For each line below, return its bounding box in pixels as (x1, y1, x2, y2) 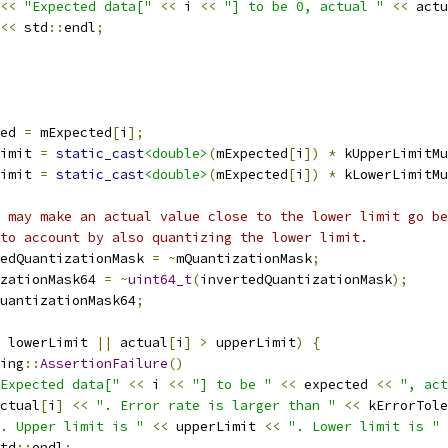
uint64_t (128, 271, 192, 288)
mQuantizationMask (176, 250, 312, 267)
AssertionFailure (40, 355, 168, 372)
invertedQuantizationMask (200, 271, 392, 288)
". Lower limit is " (288, 418, 440, 435)
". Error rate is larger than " (96, 397, 336, 414)
